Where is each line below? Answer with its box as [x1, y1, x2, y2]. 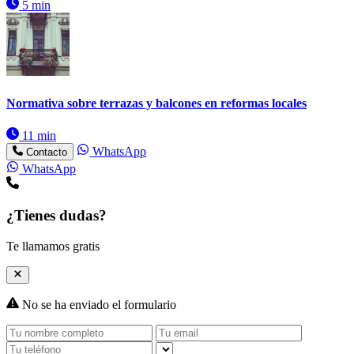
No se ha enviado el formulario [19, 297, 176, 311]
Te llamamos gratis [6, 239, 100, 253]
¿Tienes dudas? [6, 206, 107, 224]
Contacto [26, 146, 68, 159]
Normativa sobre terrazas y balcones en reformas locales [6, 96, 307, 110]
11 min [19, 128, 56, 142]
